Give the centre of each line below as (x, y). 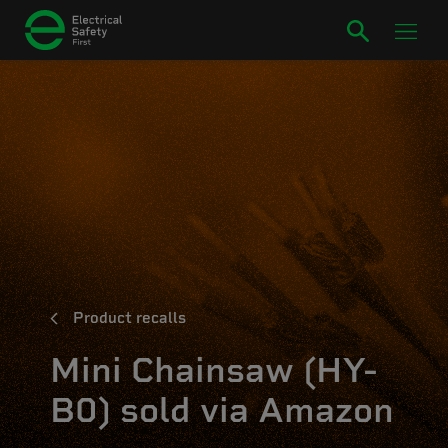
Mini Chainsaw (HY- (213, 370)
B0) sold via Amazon (222, 410)
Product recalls (129, 318)
